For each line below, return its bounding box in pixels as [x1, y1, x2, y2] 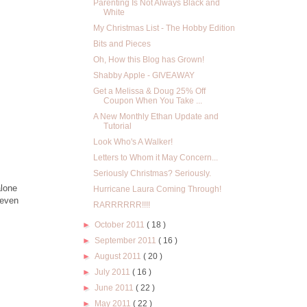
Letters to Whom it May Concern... [93, 153, 218, 162]
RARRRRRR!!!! [93, 200, 150, 210]
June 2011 [95, 283, 136, 293]
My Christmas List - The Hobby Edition [93, 23, 235, 33]
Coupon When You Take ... [103, 96, 202, 106]
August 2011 [95, 251, 144, 261]
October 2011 [95, 220, 147, 230]
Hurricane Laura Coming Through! [93, 184, 221, 194]
